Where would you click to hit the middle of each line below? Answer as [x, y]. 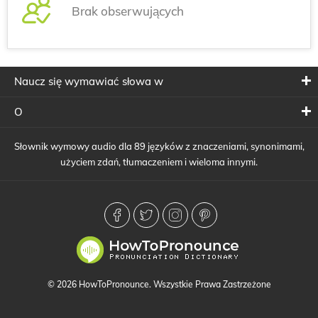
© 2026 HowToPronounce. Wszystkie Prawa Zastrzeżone [159, 284]
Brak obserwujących [128, 11]
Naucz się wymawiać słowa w [89, 81]
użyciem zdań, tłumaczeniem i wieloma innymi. [159, 162]
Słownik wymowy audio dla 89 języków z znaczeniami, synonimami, [159, 146]
